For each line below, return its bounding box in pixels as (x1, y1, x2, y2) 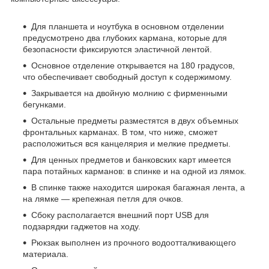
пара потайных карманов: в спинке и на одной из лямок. (23, 166, 246, 176)
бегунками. (23, 99, 66, 109)
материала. (23, 249, 68, 259)
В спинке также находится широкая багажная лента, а (31, 182, 245, 192)
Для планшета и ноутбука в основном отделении (31, 21, 224, 31)
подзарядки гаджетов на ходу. (23, 221, 141, 231)
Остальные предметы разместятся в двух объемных (31, 115, 238, 125)
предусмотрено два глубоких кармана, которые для (23, 32, 227, 43)
